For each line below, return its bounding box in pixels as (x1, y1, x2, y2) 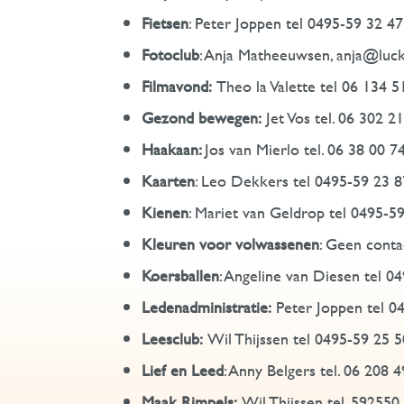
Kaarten (142, 169, 195, 193)
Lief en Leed (142, 358, 224, 382)
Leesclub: (142, 326, 203, 351)
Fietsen (142, 11, 188, 35)
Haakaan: (142, 137, 205, 161)
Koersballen (142, 263, 219, 288)
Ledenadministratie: (142, 295, 276, 319)
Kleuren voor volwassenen (142, 232, 319, 256)
